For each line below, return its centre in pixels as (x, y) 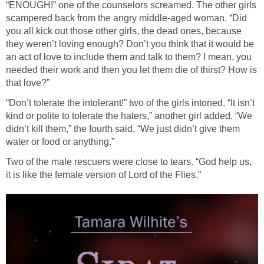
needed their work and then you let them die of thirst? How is (131, 70)
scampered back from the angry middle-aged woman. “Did (126, 18)
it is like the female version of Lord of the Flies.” (103, 175)
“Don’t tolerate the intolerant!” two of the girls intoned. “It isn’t (130, 103)
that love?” (28, 83)
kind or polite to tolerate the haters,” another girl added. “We (129, 116)
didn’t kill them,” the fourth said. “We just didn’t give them (123, 129)
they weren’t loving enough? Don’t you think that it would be (130, 44)
